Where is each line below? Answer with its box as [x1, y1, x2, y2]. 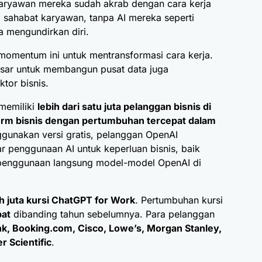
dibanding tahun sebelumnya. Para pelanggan [11, 208, 215, 220]
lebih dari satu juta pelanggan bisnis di [37, 101, 211, 113]
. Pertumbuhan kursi [135, 194, 223, 206]
